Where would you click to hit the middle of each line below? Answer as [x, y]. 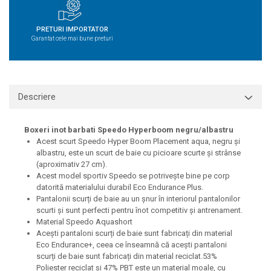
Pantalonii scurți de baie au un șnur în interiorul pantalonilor [138, 199]
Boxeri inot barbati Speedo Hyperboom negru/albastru [130, 130]
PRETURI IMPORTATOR [72, 29]
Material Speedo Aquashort [84, 222]
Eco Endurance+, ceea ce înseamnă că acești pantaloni [132, 245]
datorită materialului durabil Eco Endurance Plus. [120, 187]
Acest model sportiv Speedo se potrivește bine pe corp [133, 176]
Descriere [37, 97]
